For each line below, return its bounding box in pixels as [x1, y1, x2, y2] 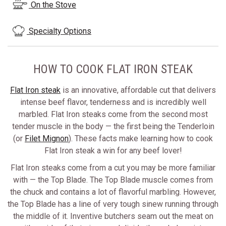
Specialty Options [27, 26, 91, 36]
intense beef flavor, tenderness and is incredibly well [20, 97, 206, 107]
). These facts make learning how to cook [69, 133, 213, 143]
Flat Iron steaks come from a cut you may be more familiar [11, 162, 215, 173]
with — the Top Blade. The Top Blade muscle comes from [13, 175, 213, 185]
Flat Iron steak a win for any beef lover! [44, 145, 182, 155]
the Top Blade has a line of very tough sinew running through [8, 199, 218, 209]
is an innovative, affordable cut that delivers [61, 85, 216, 95]
